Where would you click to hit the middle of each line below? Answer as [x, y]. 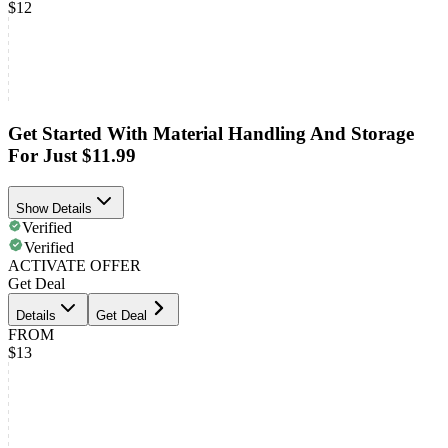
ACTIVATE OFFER [74, 265]
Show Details [54, 208]
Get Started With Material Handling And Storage [211, 134]
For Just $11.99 [72, 156]
